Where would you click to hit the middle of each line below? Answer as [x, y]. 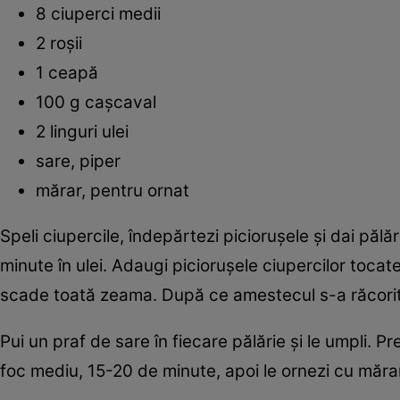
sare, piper [78, 161]
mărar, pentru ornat [112, 190]
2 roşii [59, 43]
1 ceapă [67, 72]
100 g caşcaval [98, 102]
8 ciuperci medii [98, 13]
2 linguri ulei [82, 131]
